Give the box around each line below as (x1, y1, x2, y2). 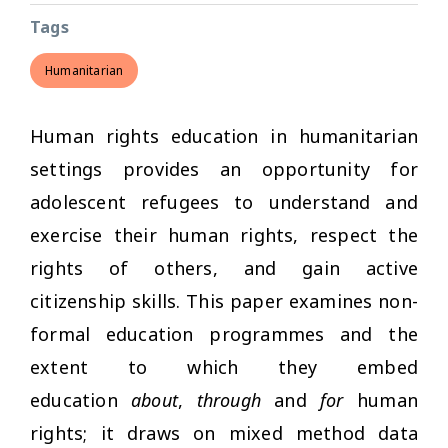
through (196, 387, 261, 412)
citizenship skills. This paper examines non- (30, 288, 418, 313)
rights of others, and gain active (30, 255, 418, 280)
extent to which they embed (30, 354, 418, 379)
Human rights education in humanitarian (30, 123, 418, 148)
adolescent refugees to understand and (30, 189, 418, 214)
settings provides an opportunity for (30, 156, 418, 181)
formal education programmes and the (30, 321, 418, 346)
